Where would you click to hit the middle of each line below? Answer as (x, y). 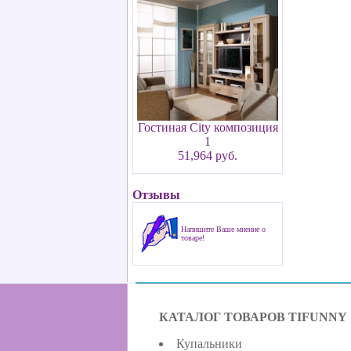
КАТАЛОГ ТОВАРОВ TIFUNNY (253, 317)
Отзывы (156, 195)
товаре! (193, 238)
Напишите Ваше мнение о (223, 229)
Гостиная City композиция (208, 127)
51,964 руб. (208, 156)
